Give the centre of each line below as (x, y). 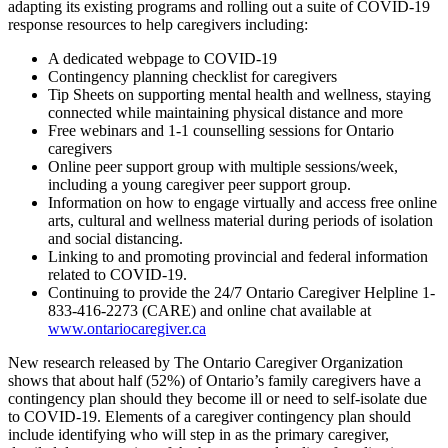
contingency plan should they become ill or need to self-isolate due (217, 398)
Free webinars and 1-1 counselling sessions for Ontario (221, 130)
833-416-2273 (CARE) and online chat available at (209, 310)
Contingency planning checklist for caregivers (192, 76)
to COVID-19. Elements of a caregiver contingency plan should (209, 416)
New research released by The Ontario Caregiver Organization (205, 362)
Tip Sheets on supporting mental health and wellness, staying (239, 94)
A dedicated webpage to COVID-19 (162, 58)
